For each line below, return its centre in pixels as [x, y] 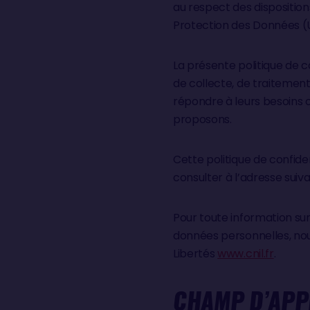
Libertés [195, 254]
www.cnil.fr [246, 254]
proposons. [202, 119]
